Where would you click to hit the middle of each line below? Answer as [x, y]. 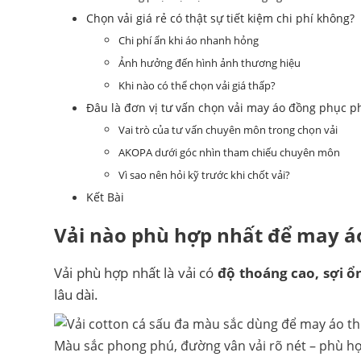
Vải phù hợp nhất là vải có [136, 272]
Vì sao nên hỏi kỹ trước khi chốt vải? [204, 174]
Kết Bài [105, 197]
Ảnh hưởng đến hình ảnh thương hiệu [210, 62]
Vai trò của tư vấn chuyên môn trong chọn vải [228, 129]
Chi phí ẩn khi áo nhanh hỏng [189, 40]
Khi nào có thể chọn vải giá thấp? [197, 85]
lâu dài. [76, 294]
